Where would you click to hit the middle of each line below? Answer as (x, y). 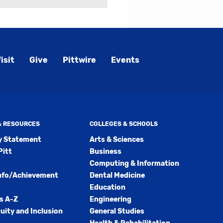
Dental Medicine (117, 175)
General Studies (117, 211)
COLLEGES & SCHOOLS (123, 124)
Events (125, 60)
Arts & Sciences (116, 140)
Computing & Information (134, 164)
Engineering (110, 199)
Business (105, 152)
